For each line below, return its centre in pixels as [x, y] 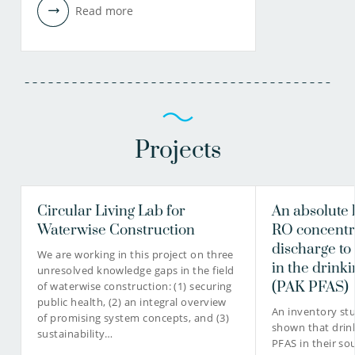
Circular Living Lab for [111, 212]
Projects [177, 151]
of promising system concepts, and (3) [134, 318]
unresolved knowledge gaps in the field [136, 271]
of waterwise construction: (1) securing [135, 286]
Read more [104, 11]
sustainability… [75, 334]
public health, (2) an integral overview [132, 302]
